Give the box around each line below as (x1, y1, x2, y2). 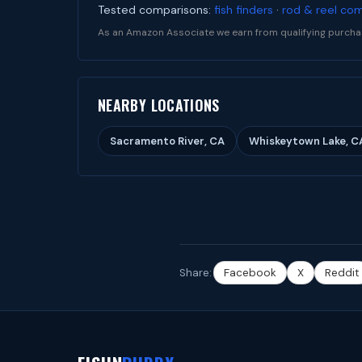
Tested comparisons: (98, 2, 214, 17)
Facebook (224, 266, 276, 280)
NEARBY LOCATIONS (98, 95, 220, 116)
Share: (179, 266, 212, 280)
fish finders (214, 2, 273, 17)
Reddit (325, 266, 360, 280)
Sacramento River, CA (110, 134, 225, 148)
